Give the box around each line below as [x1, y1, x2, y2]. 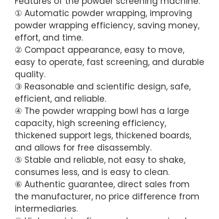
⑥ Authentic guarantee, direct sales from [15, 178, 190, 190]
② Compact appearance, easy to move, [15, 44, 184, 56]
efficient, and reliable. [15, 92, 106, 105]
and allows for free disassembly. [15, 141, 152, 153]
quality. [15, 68, 45, 80]
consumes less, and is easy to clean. [15, 166, 170, 178]
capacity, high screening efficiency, [15, 117, 166, 129]
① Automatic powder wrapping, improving [15, 7, 192, 19]
